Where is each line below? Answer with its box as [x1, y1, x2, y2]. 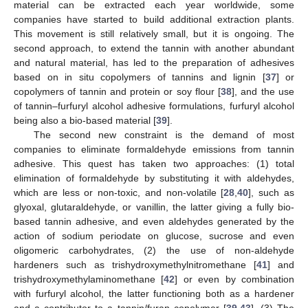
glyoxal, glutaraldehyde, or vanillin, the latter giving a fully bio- [14, 201, 294, 212]
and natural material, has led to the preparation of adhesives [14, 56, 294, 68]
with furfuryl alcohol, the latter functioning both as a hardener [14, 287, 294, 299]
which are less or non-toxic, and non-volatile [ [14, 186, 224, 198]
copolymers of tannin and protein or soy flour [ [14, 85, 221, 97]
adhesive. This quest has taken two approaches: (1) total [14, 157, 294, 169]
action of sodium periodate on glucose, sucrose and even [14, 230, 294, 241]
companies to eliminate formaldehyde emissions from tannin [14, 143, 294, 155]
